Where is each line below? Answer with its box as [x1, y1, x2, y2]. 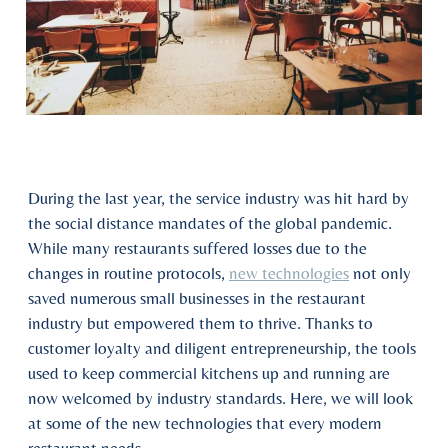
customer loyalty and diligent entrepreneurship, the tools [28, 338, 416, 358]
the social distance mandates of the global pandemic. [28, 213, 392, 233]
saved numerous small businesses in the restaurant [28, 288, 366, 308]
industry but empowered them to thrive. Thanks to [28, 313, 373, 333]
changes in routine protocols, [28, 263, 229, 283]
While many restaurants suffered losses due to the [28, 238, 367, 258]
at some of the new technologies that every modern [28, 413, 382, 433]
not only [349, 263, 411, 283]
